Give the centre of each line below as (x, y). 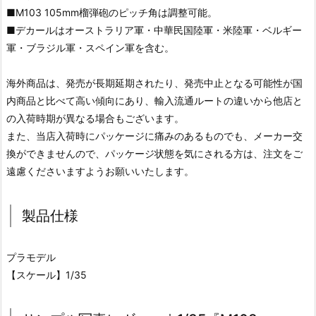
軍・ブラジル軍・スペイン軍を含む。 (90, 47)
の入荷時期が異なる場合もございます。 (95, 118)
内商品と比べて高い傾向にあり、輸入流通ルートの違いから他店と (154, 100)
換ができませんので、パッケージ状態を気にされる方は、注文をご (154, 153)
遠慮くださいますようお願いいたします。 (100, 171)
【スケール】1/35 (47, 274)
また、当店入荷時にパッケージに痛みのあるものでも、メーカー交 (154, 135)
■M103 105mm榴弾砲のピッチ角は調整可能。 (112, 12)
